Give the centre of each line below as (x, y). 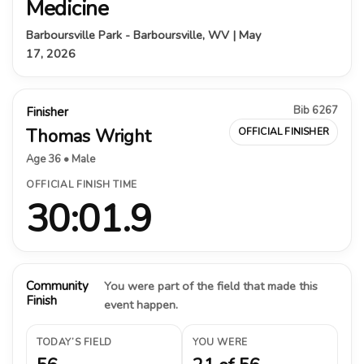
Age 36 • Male (61, 159)
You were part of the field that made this (210, 286)
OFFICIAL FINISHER (283, 131)
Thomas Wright (89, 136)
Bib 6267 (316, 110)
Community (57, 286)
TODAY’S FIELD (74, 342)
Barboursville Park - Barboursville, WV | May (143, 35)
